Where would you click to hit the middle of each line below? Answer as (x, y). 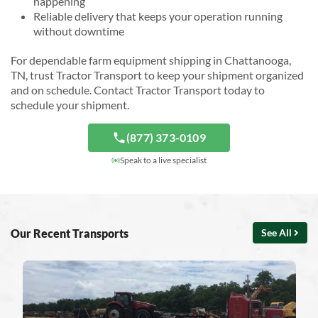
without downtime (79, 31)
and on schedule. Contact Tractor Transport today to (138, 90)
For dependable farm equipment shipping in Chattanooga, (151, 60)
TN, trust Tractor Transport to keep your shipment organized (157, 75)
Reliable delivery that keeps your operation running (158, 16)
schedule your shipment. (70, 105)
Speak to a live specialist (163, 160)
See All (276, 233)
